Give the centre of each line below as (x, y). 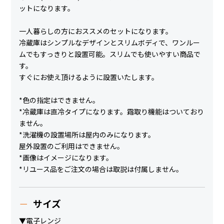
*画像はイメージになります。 (66, 158)
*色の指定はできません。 (59, 100)
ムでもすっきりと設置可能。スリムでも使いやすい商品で (110, 54)
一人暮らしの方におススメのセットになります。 (96, 31)
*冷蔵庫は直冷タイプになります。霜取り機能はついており (112, 112)
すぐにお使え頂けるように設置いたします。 (89, 77)
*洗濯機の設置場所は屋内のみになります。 (87, 135)
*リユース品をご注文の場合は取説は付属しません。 (101, 169)
